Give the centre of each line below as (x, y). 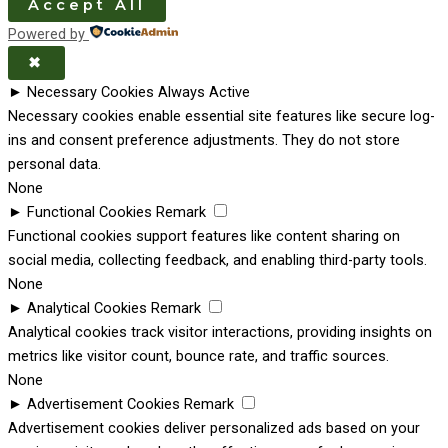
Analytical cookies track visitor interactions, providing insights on (220, 332)
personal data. (54, 164)
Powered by (46, 34)
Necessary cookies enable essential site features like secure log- (221, 116)
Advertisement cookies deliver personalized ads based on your (214, 428)
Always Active (204, 92)
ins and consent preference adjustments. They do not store (204, 140)
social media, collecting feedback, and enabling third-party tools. (217, 260)
